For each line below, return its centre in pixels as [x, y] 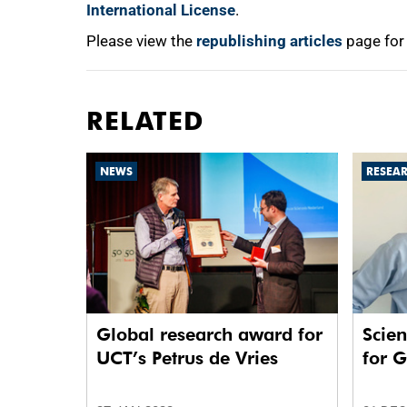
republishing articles [269, 41]
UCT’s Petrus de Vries [187, 358]
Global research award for [209, 335]
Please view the [141, 41]
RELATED [145, 121]
